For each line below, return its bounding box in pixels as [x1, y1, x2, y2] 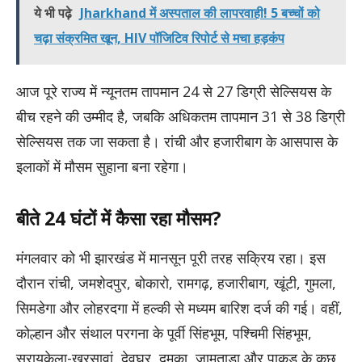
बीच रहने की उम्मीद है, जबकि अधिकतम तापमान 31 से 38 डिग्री [16, 106, 345, 126]
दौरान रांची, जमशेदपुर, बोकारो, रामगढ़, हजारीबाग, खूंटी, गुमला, [16, 273, 336, 293]
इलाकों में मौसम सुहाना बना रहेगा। [16, 156, 188, 176]
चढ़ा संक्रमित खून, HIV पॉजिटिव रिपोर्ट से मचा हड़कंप [34, 28, 284, 47]
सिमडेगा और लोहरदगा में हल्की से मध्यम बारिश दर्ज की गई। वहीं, [16, 298, 343, 318]
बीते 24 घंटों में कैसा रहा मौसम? [16, 205, 221, 232]
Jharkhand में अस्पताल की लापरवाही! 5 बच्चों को [80, 3, 320, 22]
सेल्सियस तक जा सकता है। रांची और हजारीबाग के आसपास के [16, 131, 338, 151]
